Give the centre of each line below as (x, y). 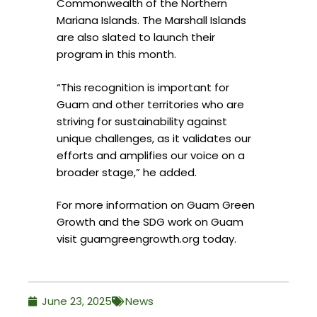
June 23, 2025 (77, 301)
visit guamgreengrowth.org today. (146, 239)
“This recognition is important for (143, 87)
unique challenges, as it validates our (154, 138)
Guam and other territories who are (150, 104)
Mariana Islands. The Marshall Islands (151, 21)
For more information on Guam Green (156, 205)
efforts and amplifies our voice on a (151, 155)
